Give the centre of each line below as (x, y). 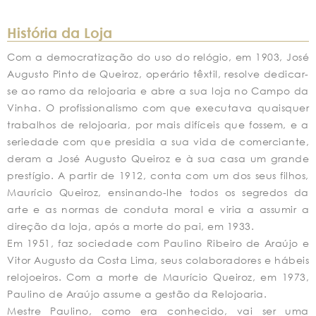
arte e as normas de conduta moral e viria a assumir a (158, 209)
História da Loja (60, 32)
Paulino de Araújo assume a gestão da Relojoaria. (137, 294)
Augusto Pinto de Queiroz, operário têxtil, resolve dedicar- (158, 74)
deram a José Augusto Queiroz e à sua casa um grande (158, 158)
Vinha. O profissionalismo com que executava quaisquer (158, 108)
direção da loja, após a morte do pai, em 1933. (130, 226)
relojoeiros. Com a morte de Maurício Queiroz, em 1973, (158, 277)
